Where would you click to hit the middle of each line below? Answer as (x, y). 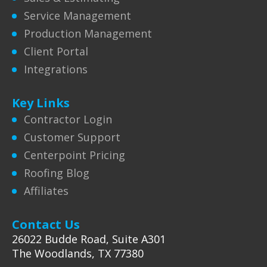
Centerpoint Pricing (74, 155)
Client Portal (56, 51)
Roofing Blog (57, 173)
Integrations (56, 69)
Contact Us (46, 224)
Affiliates (46, 191)
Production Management (88, 33)
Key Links (41, 103)
